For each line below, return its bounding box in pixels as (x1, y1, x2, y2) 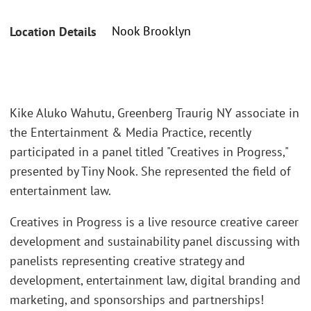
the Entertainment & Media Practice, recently (10, 124, 251, 140)
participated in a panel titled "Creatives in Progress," (10, 143, 288, 160)
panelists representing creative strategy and (10, 253, 245, 269)
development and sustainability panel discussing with (10, 233, 300, 249)
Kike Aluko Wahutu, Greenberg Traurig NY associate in (10, 104, 299, 121)
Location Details (10, 24, 96, 40)
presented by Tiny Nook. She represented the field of (10, 162, 291, 179)
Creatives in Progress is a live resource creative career (10, 214, 299, 230)
